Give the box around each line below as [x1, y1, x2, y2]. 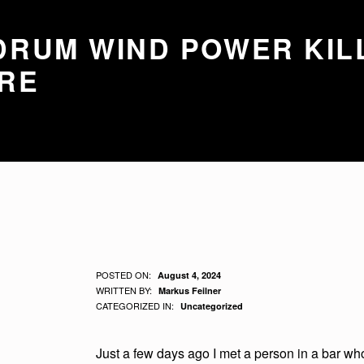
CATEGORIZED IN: [96, 298, 177, 312]
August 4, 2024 [157, 268, 221, 281]
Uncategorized [180, 299, 243, 312]
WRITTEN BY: [96, 283, 155, 297]
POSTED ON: [96, 267, 154, 281]
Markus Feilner [158, 284, 221, 297]
